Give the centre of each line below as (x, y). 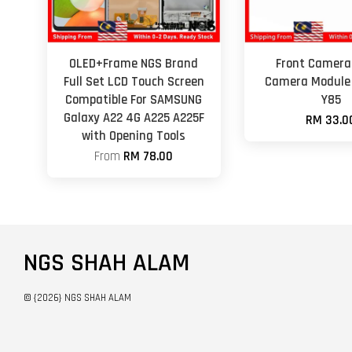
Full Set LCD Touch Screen (134, 82)
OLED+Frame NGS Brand (134, 64)
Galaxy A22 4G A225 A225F (134, 118)
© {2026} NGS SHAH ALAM (77, 297)
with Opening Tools (134, 136)
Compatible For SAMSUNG (134, 100)
